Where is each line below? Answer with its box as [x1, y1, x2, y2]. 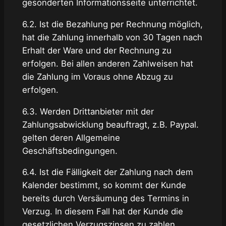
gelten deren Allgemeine [22, 132, 120, 143]
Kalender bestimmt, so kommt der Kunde [22, 180, 186, 191]
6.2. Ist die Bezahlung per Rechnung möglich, [22, 19, 203, 29]
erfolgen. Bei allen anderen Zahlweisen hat [22, 58, 193, 69]
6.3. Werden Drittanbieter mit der [22, 106, 154, 117]
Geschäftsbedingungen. [22, 145, 118, 156]
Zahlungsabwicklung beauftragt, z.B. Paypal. [22, 119, 199, 130]
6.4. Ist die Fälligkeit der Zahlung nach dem [22, 167, 193, 178]
